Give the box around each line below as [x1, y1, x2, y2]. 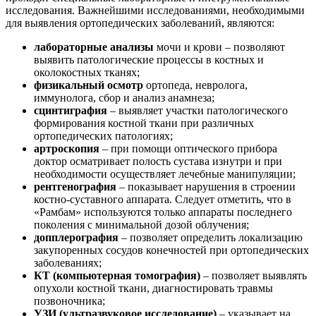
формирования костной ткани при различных [34, 116, 254, 129]
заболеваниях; [34, 256, 102, 269]
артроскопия [34, 142, 99, 154]
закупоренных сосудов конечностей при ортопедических [34, 243, 309, 256]
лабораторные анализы [34, 40, 154, 53]
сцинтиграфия [34, 104, 107, 116]
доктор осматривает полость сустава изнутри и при [34, 154, 282, 167]
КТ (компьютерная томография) [34, 269, 200, 281]
